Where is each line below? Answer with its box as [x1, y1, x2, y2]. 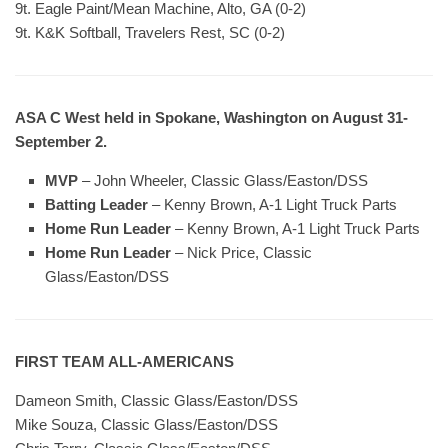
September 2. [15, 133, 107, 150]
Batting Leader [45, 196, 148, 213]
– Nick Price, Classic [175, 244, 312, 261]
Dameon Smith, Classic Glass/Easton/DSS [15, 392, 298, 409]
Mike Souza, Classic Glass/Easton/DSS [15, 416, 278, 433]
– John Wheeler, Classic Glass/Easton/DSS [82, 172, 368, 189]
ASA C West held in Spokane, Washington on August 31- [15, 109, 408, 126]
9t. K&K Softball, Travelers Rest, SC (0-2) [15, 24, 285, 41]
